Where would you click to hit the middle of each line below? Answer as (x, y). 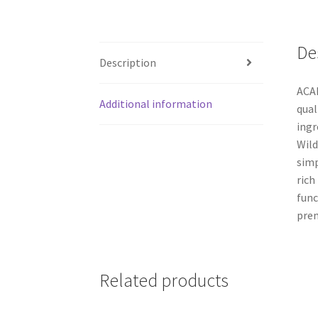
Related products (164, 281)
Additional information (156, 103)
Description (128, 62)
